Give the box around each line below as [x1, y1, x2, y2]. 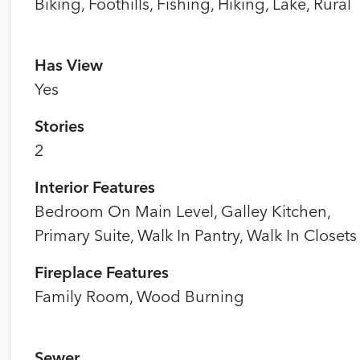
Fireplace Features [35, 262, 169, 282]
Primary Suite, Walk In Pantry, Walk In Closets [35, 225, 357, 245]
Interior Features [35, 177, 155, 197]
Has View [35, 55, 103, 75]
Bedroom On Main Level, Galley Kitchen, [35, 201, 330, 221]
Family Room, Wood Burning [35, 286, 244, 306]
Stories [35, 116, 84, 136]
